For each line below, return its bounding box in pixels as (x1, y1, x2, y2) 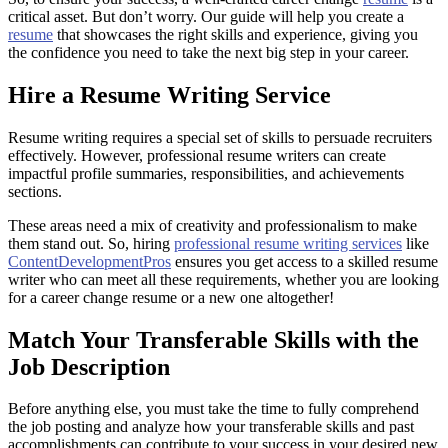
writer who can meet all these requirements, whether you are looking (8, 270, 439, 288)
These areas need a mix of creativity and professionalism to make (8, 216, 417, 234)
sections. (8, 182, 62, 200)
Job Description (8, 353, 170, 380)
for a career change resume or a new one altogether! (8, 288, 334, 306)
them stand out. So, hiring (8, 234, 174, 252)
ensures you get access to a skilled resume (171, 252, 438, 270)
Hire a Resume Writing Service (8, 81, 331, 108)
